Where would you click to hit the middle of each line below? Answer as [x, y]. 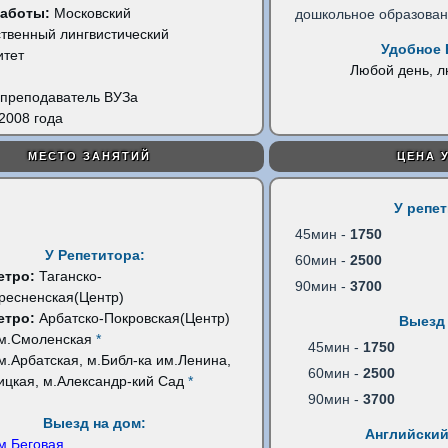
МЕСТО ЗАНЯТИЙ [90, 156]
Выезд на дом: [95, 423]
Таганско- [70, 276]
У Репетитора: [94, 255]
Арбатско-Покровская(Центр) [134, 318]
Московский [90, 13]
